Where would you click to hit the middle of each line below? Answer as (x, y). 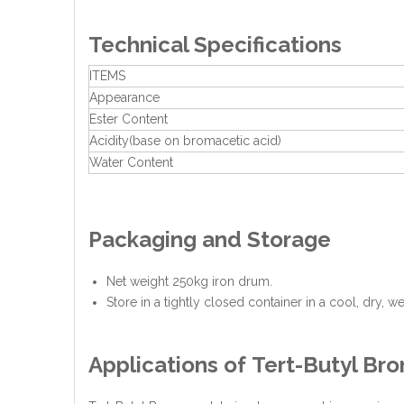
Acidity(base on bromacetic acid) (185, 141)
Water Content (131, 162)
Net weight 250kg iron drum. (189, 281)
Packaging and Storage (210, 239)
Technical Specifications (215, 45)
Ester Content (129, 119)
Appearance (124, 97)
